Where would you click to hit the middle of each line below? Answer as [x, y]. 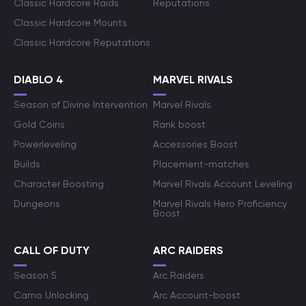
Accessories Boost [195, 144]
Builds [27, 164]
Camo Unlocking [51, 295]
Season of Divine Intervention [81, 105]
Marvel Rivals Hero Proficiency [220, 204]
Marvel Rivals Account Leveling [223, 184]
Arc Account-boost [197, 295]
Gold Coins [39, 124]
